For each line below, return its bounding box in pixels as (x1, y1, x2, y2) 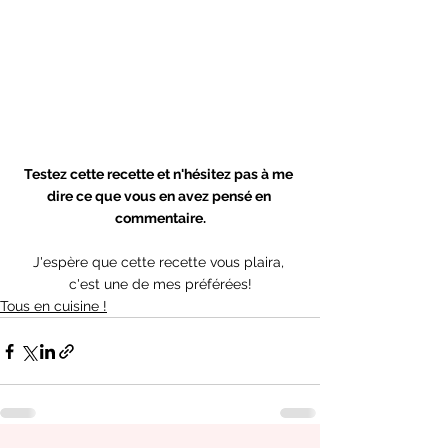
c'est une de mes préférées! (68, 276, 252, 293)
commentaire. (114, 210, 206, 227)
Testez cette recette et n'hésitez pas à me (24, 166, 296, 183)
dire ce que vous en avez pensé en (46, 188, 274, 205)
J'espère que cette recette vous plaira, (32, 254, 288, 271)
